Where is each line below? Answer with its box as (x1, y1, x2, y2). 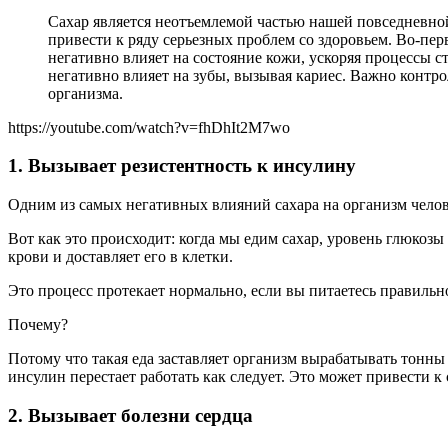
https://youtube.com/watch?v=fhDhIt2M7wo (8, 118, 290, 136)
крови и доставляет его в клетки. (8, 248, 233, 266)
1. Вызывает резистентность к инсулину (8, 155, 356, 177)
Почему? (8, 316, 68, 334)
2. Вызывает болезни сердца (8, 404, 253, 426)
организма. (48, 84, 123, 102)
